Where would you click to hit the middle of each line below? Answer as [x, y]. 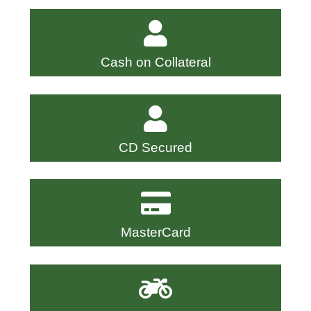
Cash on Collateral [155, 62]
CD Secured [155, 147]
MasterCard [155, 233]
